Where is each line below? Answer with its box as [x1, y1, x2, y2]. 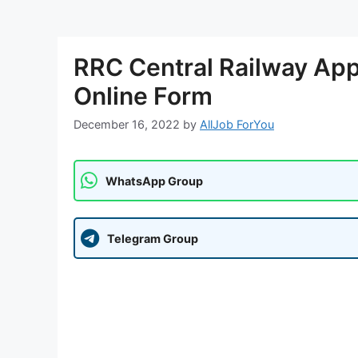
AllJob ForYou [200, 117, 274, 132]
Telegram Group [107, 231, 198, 245]
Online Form [74, 81, 213, 110]
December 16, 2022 [74, 117, 180, 132]
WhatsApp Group [105, 173, 203, 188]
